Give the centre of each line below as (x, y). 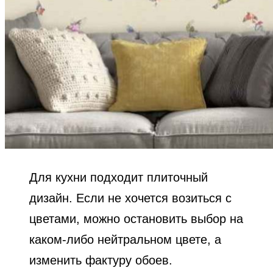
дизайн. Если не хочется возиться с (130, 198)
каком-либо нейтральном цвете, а (125, 239)
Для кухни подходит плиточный (119, 177)
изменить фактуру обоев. (101, 260)
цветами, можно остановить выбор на (136, 218)
